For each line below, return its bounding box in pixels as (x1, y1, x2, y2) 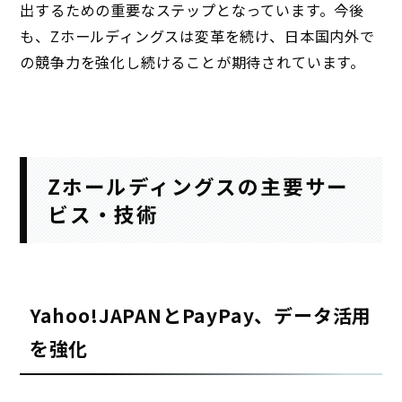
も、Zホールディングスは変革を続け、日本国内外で (20, 25, 375, 48)
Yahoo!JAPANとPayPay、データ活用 (29, 301, 372, 329)
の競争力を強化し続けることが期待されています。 (20, 51, 365, 74)
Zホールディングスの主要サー (47, 170, 350, 201)
